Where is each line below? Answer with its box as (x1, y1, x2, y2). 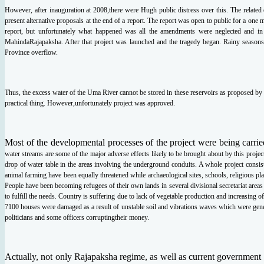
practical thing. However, (5, 98, 75, 107)
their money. (115, 213, 149, 222)
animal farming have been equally (5, 170, 101, 179)
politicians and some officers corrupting (5, 213, 115, 222)
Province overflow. (5, 48, 58, 57)
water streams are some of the (5, 149, 90, 158)
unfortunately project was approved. (75, 98, 175, 107)
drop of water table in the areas (5, 160, 95, 169)
